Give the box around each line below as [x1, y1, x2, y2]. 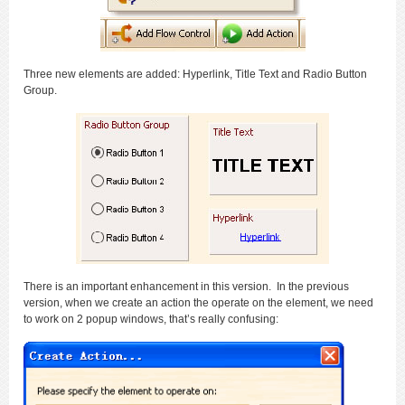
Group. [24, 84, 60, 97]
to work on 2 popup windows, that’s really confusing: [24, 313, 278, 325]
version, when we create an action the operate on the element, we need [24, 297, 373, 309]
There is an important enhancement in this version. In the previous [24, 280, 349, 293]
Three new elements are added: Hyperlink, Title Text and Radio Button [24, 68, 367, 80]
